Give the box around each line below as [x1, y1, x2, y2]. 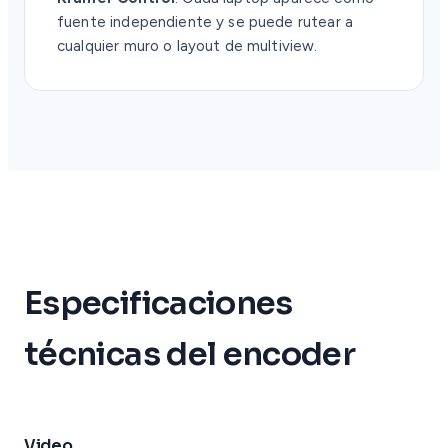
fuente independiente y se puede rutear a [57, 13, 353, 32]
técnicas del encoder [24, 333, 356, 374]
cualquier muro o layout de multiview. [57, 37, 318, 56]
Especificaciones [24, 282, 293, 323]
